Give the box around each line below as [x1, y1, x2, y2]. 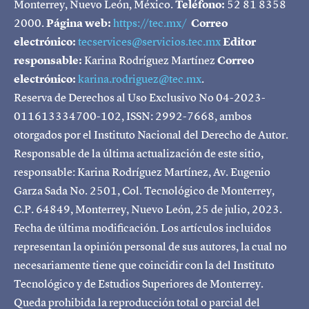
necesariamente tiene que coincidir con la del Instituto [14, 257, 275, 273]
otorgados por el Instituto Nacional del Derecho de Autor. [14, 127, 288, 143]
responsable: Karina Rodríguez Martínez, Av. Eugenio [14, 164, 270, 180]
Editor [223, 34, 256, 50]
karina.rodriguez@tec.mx [78, 71, 201, 87]
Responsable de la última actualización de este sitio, [14, 146, 263, 161]
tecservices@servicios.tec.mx [78, 34, 221, 50]
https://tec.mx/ [113, 15, 187, 31]
